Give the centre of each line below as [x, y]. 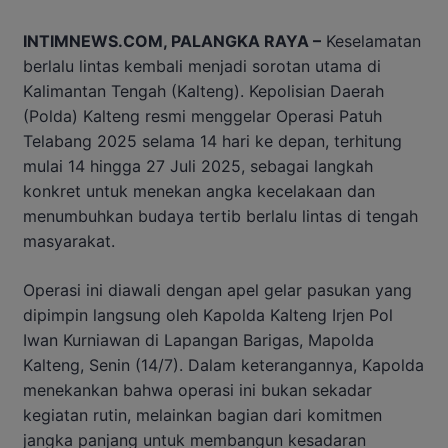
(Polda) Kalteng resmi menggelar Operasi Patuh [202, 115]
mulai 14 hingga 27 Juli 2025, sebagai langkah [198, 165]
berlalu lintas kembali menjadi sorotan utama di [202, 65]
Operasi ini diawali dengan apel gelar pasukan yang [217, 289]
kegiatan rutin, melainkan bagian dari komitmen [202, 414]
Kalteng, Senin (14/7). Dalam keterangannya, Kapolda [223, 364]
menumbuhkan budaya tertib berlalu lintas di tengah [220, 215]
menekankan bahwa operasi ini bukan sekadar [197, 389]
